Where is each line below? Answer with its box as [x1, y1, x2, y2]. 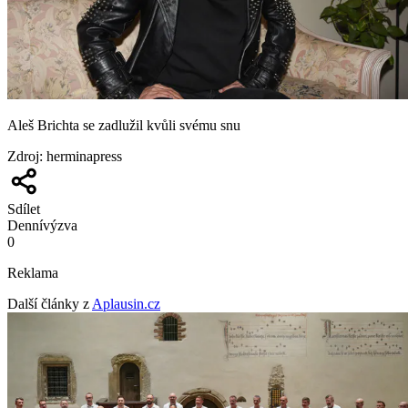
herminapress [46, 148, 122, 164]
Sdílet [7, 200, 40, 217]
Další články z [7, 295, 89, 311]
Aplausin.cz [92, 295, 160, 311]
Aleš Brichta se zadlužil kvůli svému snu [7, 117, 240, 133]
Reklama [7, 264, 58, 280]
